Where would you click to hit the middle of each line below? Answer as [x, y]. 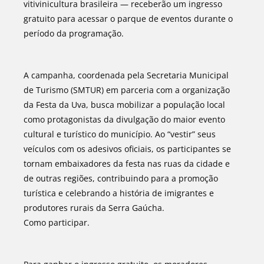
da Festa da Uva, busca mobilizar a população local [124, 105]
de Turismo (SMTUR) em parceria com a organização [127, 90]
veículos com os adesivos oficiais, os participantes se [127, 149]
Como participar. [57, 222]
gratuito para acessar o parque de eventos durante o [128, 19]
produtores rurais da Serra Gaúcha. [94, 208]
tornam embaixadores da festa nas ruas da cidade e [127, 164]
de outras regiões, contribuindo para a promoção [121, 178]
